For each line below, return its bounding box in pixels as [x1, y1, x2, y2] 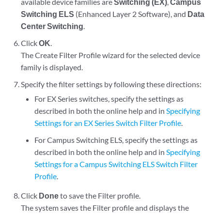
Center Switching [21, 21, 84, 31]
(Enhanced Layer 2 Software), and [74, 9, 188, 18]
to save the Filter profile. [59, 191, 141, 200]
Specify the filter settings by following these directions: [21, 79, 202, 89]
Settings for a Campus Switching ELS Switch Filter [34, 159, 198, 169]
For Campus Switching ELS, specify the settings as [34, 135, 198, 144]
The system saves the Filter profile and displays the [21, 203, 189, 212]
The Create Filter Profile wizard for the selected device [21, 50, 201, 60]
